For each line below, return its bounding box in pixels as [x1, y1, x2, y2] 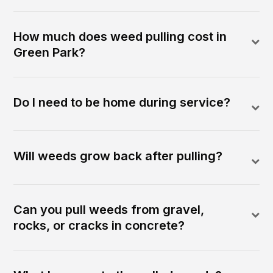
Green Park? [13, 45, 86, 60]
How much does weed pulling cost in [13, 29, 227, 44]
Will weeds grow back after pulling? [13, 149, 223, 164]
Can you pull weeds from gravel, [13, 202, 205, 218]
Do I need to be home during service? [13, 95, 231, 110]
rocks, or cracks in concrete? [13, 218, 185, 233]
